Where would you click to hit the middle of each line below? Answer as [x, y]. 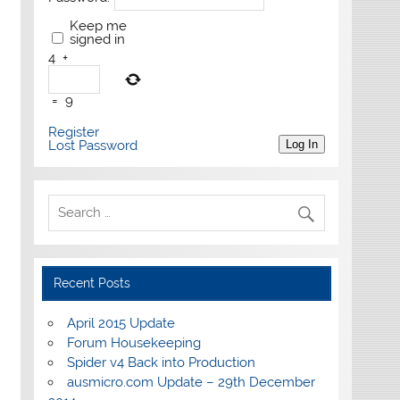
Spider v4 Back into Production [161, 362]
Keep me [98, 25]
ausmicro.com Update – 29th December [191, 382]
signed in [97, 39]
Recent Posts [92, 283]
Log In [301, 144]
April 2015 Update [121, 323]
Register [73, 132]
